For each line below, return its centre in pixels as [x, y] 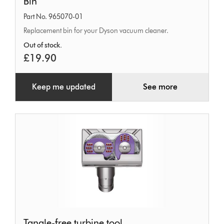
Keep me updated [64, 86]
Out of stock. [43, 45]
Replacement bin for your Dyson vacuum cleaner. [96, 30]
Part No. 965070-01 [53, 16]
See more [160, 86]
